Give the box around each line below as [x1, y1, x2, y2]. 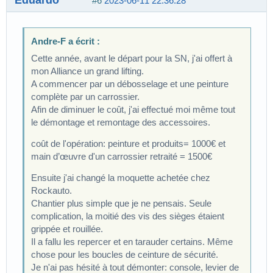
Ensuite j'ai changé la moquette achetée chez [31, 172, 211, 183]
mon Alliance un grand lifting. [31, 66, 144, 77]
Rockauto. [31, 185, 73, 196]
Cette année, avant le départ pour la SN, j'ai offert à [31, 53, 233, 64]
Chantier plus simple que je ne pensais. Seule [31, 198, 212, 209]
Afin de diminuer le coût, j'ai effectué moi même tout [31, 104, 236, 115]
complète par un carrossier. [31, 91, 140, 102]
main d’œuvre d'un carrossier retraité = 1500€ [31, 151, 213, 162]
